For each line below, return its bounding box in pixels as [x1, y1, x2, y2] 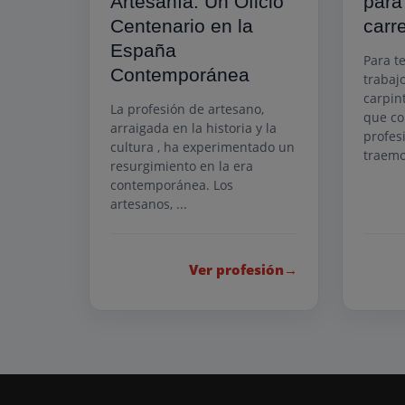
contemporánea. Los [110, 176, 233, 194]
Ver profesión [189, 260, 285, 279]
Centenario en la [110, 15, 253, 37]
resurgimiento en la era [110, 157, 253, 175]
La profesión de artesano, [110, 100, 264, 118]
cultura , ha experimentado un [110, 138, 295, 156]
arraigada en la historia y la [110, 119, 277, 137]
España [110, 40, 176, 61]
